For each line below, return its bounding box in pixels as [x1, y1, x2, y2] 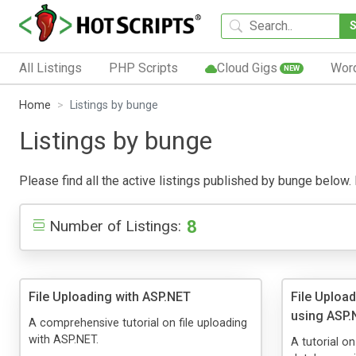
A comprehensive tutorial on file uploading [29, 315, 247, 330]
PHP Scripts [108, 60, 178, 75]
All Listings [19, 60, 82, 75]
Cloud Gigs [216, 60, 277, 75]
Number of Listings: [49, 216, 181, 235]
